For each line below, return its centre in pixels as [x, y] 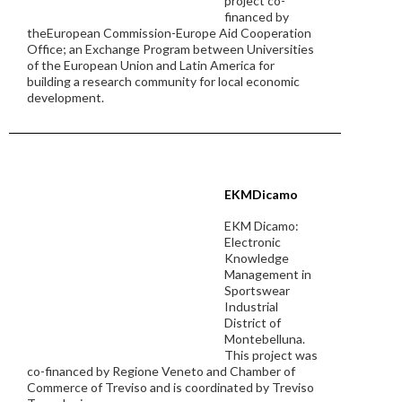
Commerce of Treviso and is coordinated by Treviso [170, 387]
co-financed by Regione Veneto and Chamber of [161, 371]
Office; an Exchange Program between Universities [170, 49]
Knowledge [257, 258]
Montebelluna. [265, 339]
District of [253, 323]
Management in [268, 274]
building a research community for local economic [163, 81]
